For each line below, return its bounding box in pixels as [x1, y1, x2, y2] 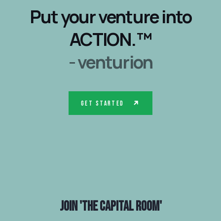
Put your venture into [29, 4, 192, 29]
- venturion [68, 50, 153, 74]
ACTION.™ [70, 27, 151, 52]
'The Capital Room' [79, 198, 162, 215]
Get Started [81, 99, 124, 108]
